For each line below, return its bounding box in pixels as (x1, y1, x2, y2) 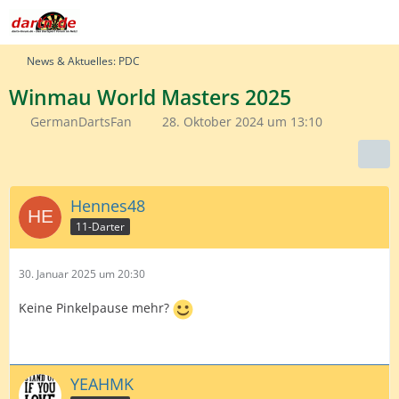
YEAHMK (70, 373, 134, 395)
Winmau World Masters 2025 (9, 83, 291, 111)
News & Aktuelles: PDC (27, 53, 140, 69)
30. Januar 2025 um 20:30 (19, 266, 145, 281)
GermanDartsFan (30, 113, 132, 130)
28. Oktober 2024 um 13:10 (162, 113, 322, 130)
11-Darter (76, 218, 125, 234)
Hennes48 (70, 195, 145, 216)
